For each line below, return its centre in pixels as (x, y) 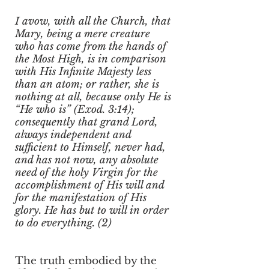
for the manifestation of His (81, 198)
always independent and (73, 135)
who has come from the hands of (91, 47)
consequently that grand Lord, (86, 122)
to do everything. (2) (63, 223)
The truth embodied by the (86, 261)
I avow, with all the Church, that (93, 21)
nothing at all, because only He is (93, 97)
